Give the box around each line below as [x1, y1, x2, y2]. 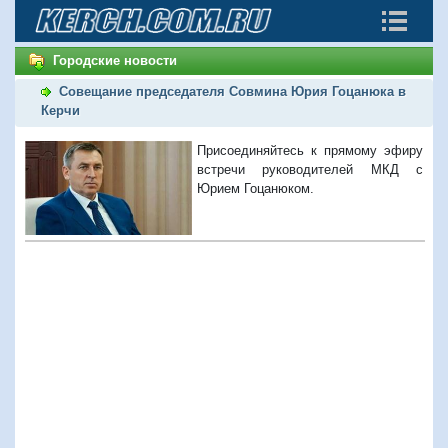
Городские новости [53, 53, 177, 68]
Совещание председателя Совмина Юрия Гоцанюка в [59, 83, 406, 99]
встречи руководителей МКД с [197, 161, 423, 177]
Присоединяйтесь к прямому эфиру [197, 142, 423, 158]
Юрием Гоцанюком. [197, 180, 315, 196]
